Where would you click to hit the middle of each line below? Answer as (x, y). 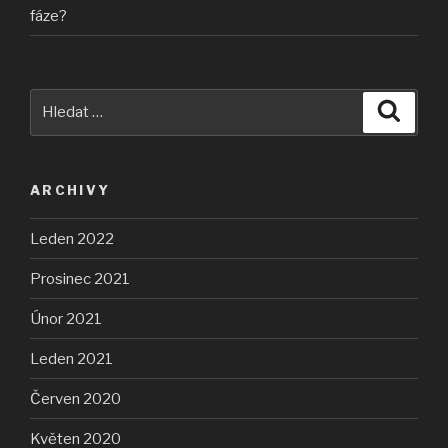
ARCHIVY (70, 189)
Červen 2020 (75, 398)
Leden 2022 (72, 238)
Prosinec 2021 (80, 278)
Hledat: (57, 99)
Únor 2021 (66, 318)
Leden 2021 (71, 358)
